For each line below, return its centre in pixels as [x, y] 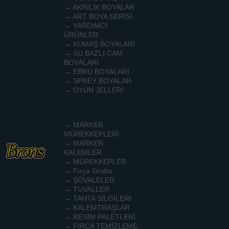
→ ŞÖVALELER [89, 180]
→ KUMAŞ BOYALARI [99, 44]
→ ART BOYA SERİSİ [98, 16]
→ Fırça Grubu [88, 171]
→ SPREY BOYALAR [98, 81]
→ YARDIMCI [86, 26]
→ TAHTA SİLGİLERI [98, 198]
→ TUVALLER [87, 189]
